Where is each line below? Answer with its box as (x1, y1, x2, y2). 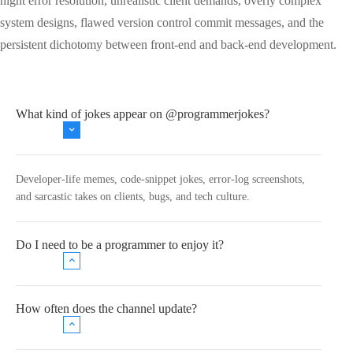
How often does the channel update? (16, 301, 197, 315)
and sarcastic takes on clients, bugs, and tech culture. (16, 190, 250, 203)
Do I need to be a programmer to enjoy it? (16, 237, 224, 251)
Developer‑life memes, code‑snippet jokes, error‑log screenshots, (16, 173, 305, 185)
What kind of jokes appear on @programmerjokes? (16, 106, 269, 121)
